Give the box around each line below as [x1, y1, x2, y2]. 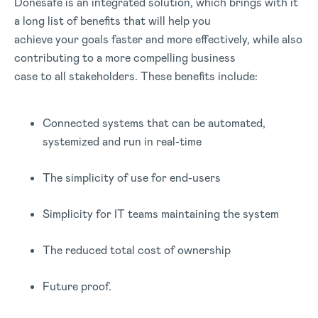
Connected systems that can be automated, [43, 116, 265, 131]
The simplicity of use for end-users [43, 170, 221, 185]
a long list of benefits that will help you [14, 13, 211, 28]
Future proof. [43, 279, 111, 294]
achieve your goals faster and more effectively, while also [14, 32, 302, 47]
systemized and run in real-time [43, 134, 202, 149]
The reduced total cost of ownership [43, 243, 231, 258]
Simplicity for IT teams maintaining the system [43, 207, 279, 221]
